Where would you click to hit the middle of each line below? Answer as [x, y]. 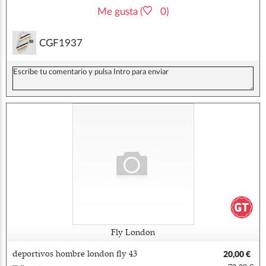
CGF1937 [61, 43]
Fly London [133, 234]
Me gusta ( [120, 12]
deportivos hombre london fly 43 [75, 254]
